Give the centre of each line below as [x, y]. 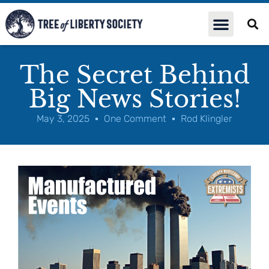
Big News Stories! [134, 99]
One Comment [135, 119]
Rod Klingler [207, 119]
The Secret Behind [134, 75]
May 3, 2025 [63, 119]
